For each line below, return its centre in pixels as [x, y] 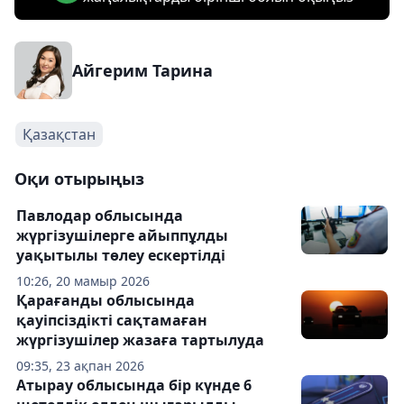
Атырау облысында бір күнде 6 [134, 385]
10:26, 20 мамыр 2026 [83, 281]
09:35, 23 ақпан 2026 [80, 366]
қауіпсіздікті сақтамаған [112, 320]
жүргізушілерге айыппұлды [122, 235]
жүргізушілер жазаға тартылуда [140, 340]
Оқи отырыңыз [79, 179]
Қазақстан [59, 134]
